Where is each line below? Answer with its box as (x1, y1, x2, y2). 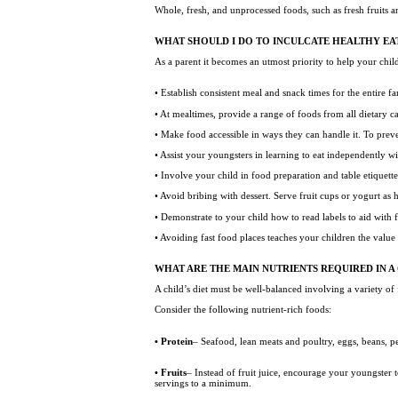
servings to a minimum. (155, 377, 255, 388)
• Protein (155, 335, 194, 346)
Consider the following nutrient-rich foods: (155, 304, 335, 315)
